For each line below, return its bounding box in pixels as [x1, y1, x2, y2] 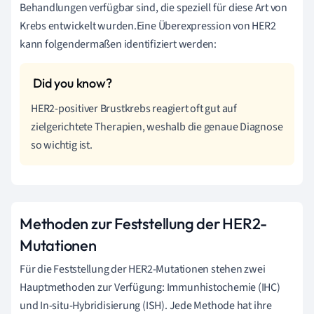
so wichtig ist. [31, 137, 93, 153]
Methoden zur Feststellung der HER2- [20, 213, 267, 233]
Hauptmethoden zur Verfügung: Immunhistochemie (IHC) [20, 279, 280, 295]
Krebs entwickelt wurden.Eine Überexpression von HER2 [20, 18, 276, 34]
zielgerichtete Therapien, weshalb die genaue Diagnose [31, 118, 283, 135]
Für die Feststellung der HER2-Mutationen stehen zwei [20, 261, 266, 277]
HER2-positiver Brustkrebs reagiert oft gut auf [31, 100, 237, 116]
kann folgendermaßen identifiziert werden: [20, 36, 217, 52]
